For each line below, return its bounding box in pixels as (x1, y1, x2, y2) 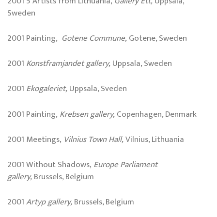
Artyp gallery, (26, 195, 74, 209)
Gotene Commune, (62, 31, 127, 46)
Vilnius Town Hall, (62, 132, 124, 146)
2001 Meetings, (7, 132, 62, 146)
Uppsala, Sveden (67, 82, 127, 96)
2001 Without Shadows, (7, 157, 93, 171)
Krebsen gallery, (60, 107, 115, 121)
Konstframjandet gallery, (26, 57, 110, 71)
